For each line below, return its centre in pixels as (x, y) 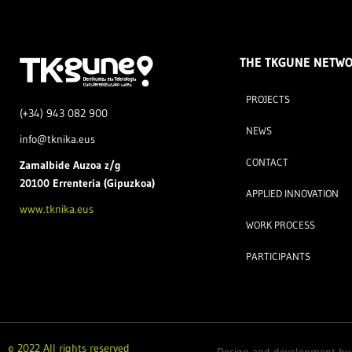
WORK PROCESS (280, 225)
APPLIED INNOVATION (292, 193)
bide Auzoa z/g (85, 165)
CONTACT (267, 162)
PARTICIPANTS (278, 256)
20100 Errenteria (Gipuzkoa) (87, 183)
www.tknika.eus (57, 209)
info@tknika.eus (57, 139)
